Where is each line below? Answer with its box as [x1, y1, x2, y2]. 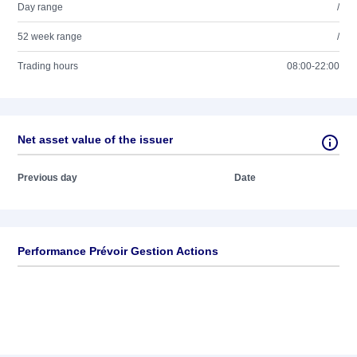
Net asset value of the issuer [18, 133, 173, 146]
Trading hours [18, 61, 78, 72]
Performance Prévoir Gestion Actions [18, 245, 218, 257]
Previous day [18, 172, 77, 183]
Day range [18, 2, 63, 13]
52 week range [18, 31, 82, 42]
